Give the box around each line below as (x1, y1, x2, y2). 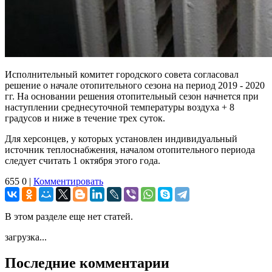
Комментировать (33, 175, 103, 186)
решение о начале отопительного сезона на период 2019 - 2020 (5, 80, 265, 90)
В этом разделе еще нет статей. (5, 211, 133, 222)
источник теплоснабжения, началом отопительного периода (5, 144, 255, 155)
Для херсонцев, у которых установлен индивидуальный (5, 133, 237, 144)
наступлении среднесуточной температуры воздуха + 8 (5, 101, 234, 112)
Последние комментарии (5, 254, 169, 271)
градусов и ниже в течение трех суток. (5, 112, 165, 123)
